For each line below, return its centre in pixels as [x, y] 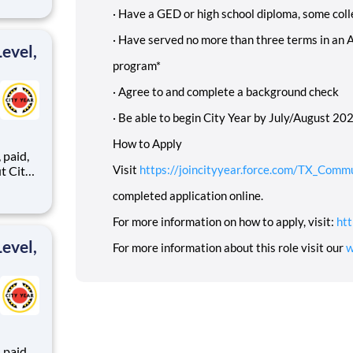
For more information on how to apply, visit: [225, 221]
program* [137, 65]
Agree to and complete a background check [229, 91]
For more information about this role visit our [229, 247]
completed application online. [188, 195]
